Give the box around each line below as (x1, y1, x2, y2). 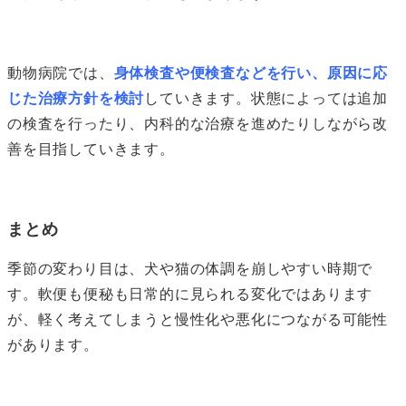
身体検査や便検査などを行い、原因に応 (113, 64, 389, 81)
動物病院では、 (7, 64, 114, 81)
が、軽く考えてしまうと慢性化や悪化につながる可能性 (7, 311, 388, 327)
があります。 (7, 336, 99, 353)
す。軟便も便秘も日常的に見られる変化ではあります (7, 285, 373, 302)
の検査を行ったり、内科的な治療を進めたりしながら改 (7, 115, 388, 131)
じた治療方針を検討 (7, 90, 145, 106)
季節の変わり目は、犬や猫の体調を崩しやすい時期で (7, 260, 373, 276)
